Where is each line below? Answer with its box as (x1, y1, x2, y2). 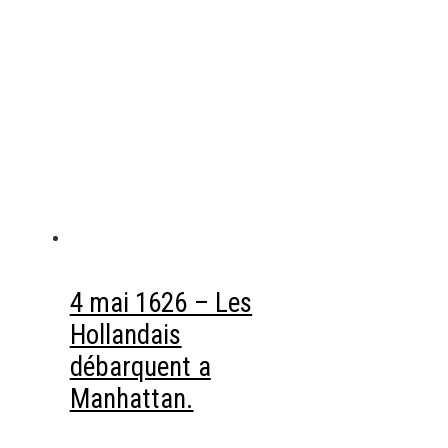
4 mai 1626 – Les (69, 286, 253, 319)
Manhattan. (69, 382, 194, 415)
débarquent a (69, 350, 211, 383)
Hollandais (69, 318, 182, 351)
